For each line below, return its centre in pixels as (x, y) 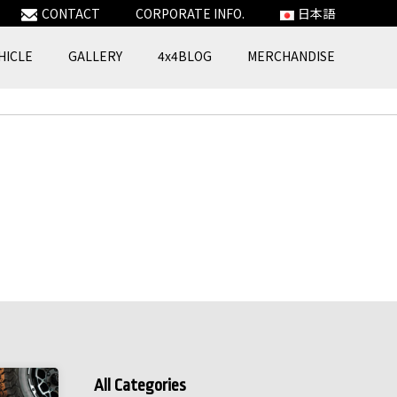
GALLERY (95, 56)
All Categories (140, 385)
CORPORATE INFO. (190, 13)
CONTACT (70, 13)
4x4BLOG (185, 56)
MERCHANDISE (291, 56)
